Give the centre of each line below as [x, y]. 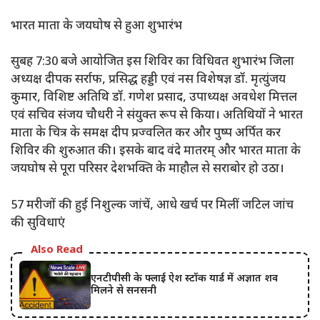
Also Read [57, 251]
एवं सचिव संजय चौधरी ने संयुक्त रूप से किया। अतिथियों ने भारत [157, 116]
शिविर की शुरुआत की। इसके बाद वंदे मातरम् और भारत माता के [156, 152]
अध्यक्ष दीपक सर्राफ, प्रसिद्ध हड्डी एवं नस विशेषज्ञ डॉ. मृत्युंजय [148, 80]
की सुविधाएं [38, 223]
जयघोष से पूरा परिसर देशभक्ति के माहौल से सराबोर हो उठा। [147, 170]
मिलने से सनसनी [124, 291]
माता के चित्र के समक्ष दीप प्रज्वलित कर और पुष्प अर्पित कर [146, 134]
